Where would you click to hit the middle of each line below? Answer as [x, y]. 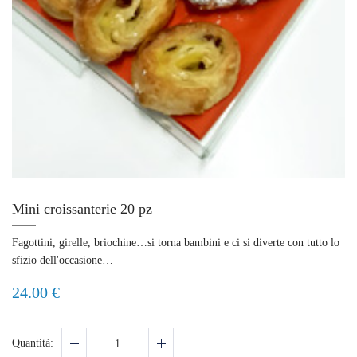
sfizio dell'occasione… [63, 261]
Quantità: [33, 343]
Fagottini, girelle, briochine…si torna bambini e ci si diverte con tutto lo [176, 243]
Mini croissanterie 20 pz [82, 209]
